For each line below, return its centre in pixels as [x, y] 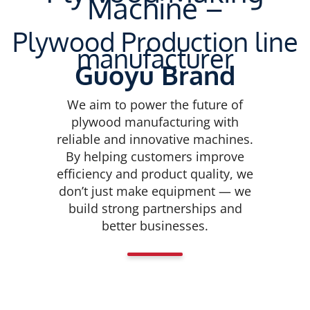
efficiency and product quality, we [155, 173]
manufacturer [155, 58]
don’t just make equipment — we [155, 191]
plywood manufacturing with [155, 121]
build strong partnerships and [155, 208]
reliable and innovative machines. [155, 139]
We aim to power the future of [155, 104]
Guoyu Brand [155, 74]
